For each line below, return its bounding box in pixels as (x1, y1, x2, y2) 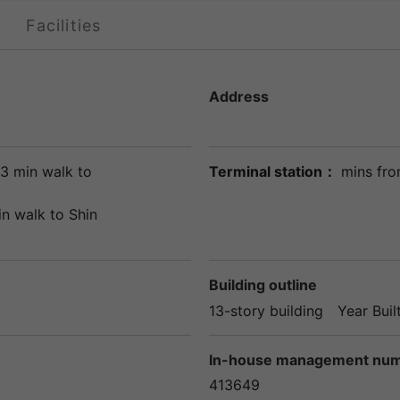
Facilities (26, 15, 101, 35)
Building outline (209, 275, 317, 294)
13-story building (209, 301, 323, 320)
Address (209, 87, 269, 105)
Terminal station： (209, 162, 337, 180)
